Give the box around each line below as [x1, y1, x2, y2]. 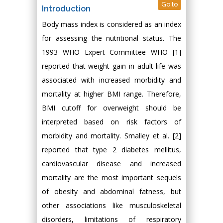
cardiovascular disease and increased [42, 159, 181, 168]
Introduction [42, 4, 91, 13]
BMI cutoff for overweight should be [42, 103, 181, 112]
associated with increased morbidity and [42, 75, 181, 85]
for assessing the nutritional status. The [42, 33, 181, 43]
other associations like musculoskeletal [42, 201, 181, 210]
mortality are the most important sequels [42, 173, 181, 182]
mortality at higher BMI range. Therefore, [42, 89, 181, 99]
